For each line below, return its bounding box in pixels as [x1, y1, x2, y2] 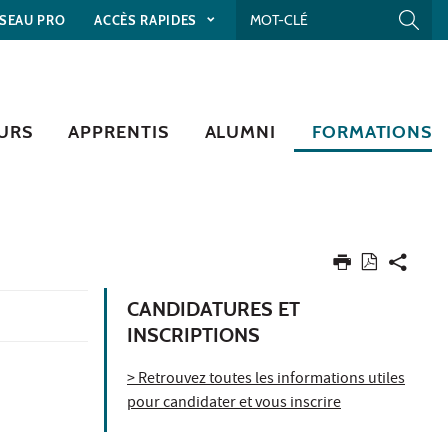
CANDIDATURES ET [127, 296, 300, 321]
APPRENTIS [68, 120, 169, 143]
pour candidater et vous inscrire [127, 391, 341, 416]
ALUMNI [204, 120, 276, 143]
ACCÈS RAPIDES [94, 11, 201, 28]
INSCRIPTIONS [127, 322, 260, 347]
